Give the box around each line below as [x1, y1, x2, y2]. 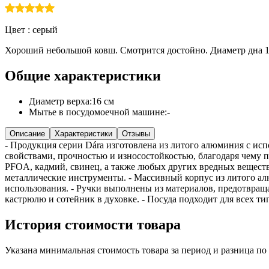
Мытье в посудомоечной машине [29, 106, 165, 117]
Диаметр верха [29, 95, 89, 106]
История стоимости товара [5, 216, 181, 232]
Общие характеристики [5, 67, 161, 83]
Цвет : [5, 24, 32, 35]
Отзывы [122, 128, 150, 138]
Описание [10, 128, 45, 138]
